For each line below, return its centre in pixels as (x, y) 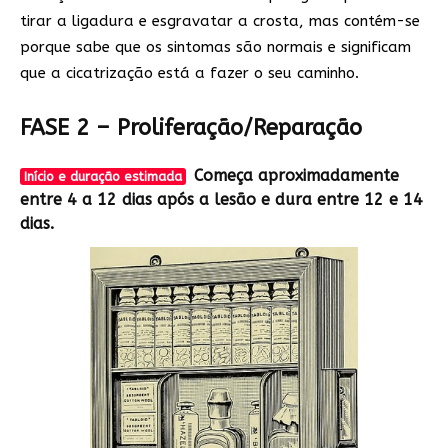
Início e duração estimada (102, 177)
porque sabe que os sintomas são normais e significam (215, 47)
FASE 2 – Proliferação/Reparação (191, 128)
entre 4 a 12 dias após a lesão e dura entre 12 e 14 (221, 200)
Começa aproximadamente (297, 176)
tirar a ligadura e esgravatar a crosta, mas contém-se (220, 21)
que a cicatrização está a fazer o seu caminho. (189, 73)
